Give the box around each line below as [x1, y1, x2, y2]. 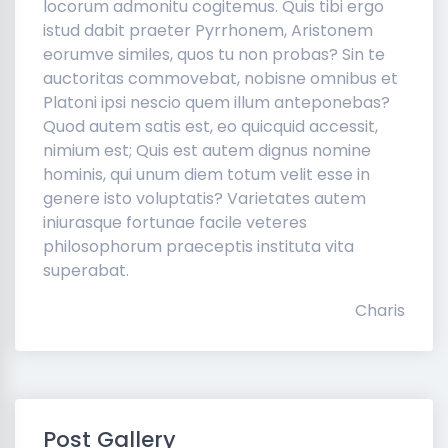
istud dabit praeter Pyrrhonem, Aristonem [43, 18, 373, 42]
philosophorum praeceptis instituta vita [43, 234, 354, 258]
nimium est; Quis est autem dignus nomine [43, 138, 371, 162]
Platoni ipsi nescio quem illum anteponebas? [43, 90, 390, 114]
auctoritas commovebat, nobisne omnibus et [43, 66, 398, 90]
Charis [355, 298, 405, 322]
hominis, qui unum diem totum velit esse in [43, 162, 370, 186]
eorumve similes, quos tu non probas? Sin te [43, 42, 385, 66]
